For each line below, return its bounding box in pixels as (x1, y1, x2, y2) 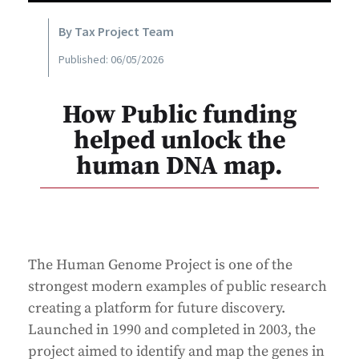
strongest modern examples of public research (28, 277, 327, 296)
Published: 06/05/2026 (58, 52, 164, 67)
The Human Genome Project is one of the (28, 256, 292, 275)
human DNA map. (76, 151, 283, 184)
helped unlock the (73, 125, 286, 158)
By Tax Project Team (58, 23, 175, 40)
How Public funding (63, 99, 296, 132)
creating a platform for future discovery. (28, 299, 285, 318)
